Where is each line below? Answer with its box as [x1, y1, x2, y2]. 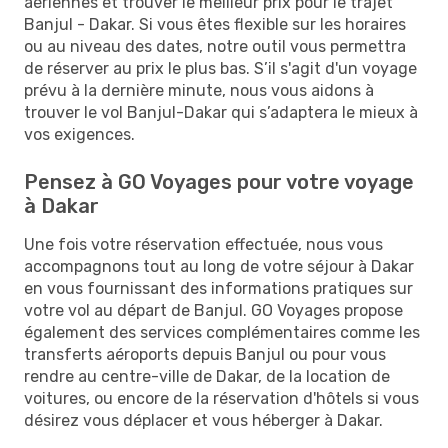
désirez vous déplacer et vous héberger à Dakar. [24, 410, 383, 430]
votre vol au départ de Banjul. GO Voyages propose [24, 300, 403, 320]
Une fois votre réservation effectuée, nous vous [24, 234, 383, 254]
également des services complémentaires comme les [24, 322, 420, 342]
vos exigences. [24, 124, 135, 144]
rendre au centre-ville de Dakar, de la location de [24, 366, 390, 386]
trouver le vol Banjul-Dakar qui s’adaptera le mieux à [24, 102, 418, 122]
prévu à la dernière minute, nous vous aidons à [24, 80, 374, 100]
